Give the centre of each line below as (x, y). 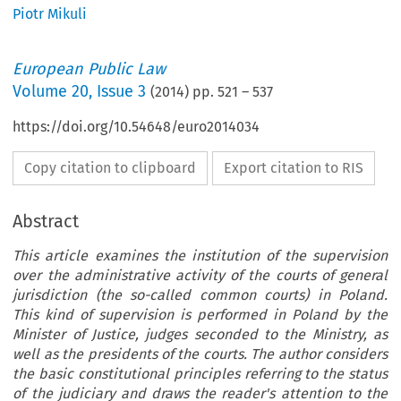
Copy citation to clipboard (111, 168)
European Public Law (90, 69)
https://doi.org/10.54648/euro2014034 (137, 127)
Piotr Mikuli (50, 14)
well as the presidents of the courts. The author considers (200, 354)
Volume (43, 92)
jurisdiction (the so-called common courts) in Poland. (200, 295)
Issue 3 (122, 92)
